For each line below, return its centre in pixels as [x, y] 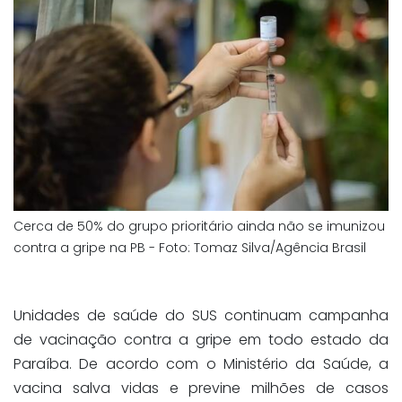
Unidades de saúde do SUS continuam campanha [201, 315]
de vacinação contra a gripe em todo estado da [201, 339]
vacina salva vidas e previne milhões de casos [201, 388]
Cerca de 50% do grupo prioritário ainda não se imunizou [199, 226]
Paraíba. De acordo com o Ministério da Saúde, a [201, 363]
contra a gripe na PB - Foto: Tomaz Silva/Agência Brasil [190, 247]
